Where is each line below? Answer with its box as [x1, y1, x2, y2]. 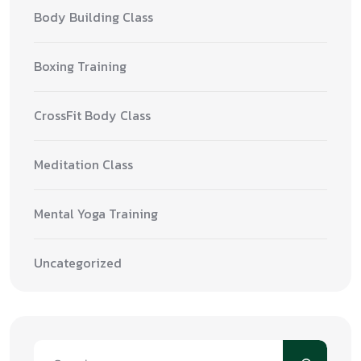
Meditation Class [34, 155, 133, 175]
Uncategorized [34, 253, 122, 273]
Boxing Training [34, 56, 127, 77]
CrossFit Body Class [34, 106, 151, 126]
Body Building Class [34, 7, 153, 27]
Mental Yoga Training [34, 204, 158, 224]
